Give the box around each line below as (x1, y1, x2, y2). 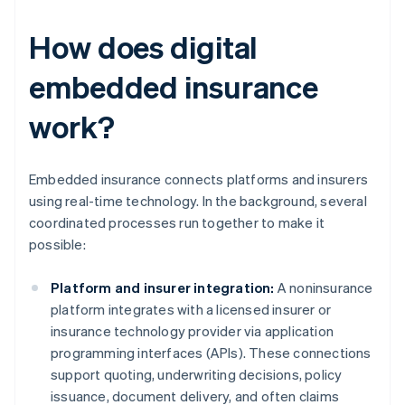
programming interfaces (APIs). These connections (51, 344, 372, 363)
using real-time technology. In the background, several (29, 192, 367, 211)
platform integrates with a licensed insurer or (51, 300, 332, 319)
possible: (29, 235, 86, 254)
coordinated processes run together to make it (29, 213, 325, 232)
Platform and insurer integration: (51, 278, 275, 297)
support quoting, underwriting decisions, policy (51, 365, 343, 384)
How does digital (29, 27, 258, 67)
